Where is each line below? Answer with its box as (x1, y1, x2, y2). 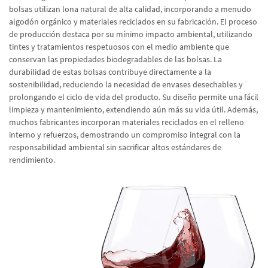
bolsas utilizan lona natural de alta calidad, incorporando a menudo (9, 4, 251, 14)
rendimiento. (9, 154, 55, 165)
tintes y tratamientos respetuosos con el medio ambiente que (9, 41, 229, 52)
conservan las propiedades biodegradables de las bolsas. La (9, 54, 222, 65)
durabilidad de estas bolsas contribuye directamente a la (9, 66, 211, 77)
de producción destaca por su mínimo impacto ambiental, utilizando (9, 29, 252, 39)
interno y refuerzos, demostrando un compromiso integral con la (9, 129, 240, 140)
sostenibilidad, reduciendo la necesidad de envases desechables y (9, 79, 243, 90)
